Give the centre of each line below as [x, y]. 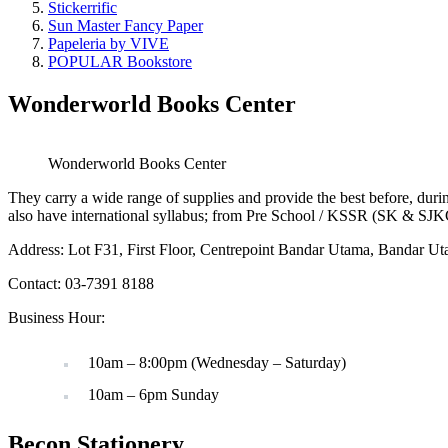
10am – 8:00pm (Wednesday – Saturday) [217, 363]
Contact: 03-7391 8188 [81, 284]
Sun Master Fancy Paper [125, 25]
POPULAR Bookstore [120, 61]
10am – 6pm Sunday [153, 395]
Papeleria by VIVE [108, 43]
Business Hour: [56, 318]
